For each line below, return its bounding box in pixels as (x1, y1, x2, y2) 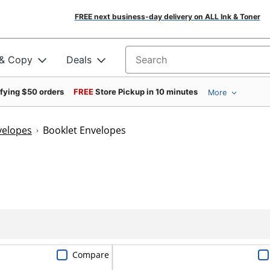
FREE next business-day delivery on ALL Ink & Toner (74, 12, 260, 21)
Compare (72, 248, 109, 260)
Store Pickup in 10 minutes (95, 87, 198, 96)
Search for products (125, 57, 217, 70)
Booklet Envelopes (43, 124, 126, 137)
